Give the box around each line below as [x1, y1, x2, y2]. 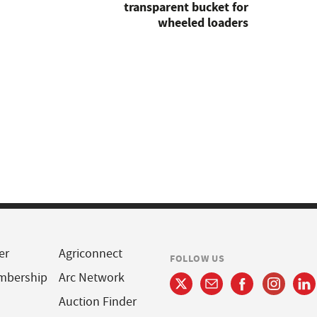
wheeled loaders [157, 14, 248, 31]
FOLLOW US [170, 251, 225, 265]
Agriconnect [58, 246, 122, 262]
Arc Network [58, 270, 125, 286]
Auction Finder [58, 294, 137, 310]
